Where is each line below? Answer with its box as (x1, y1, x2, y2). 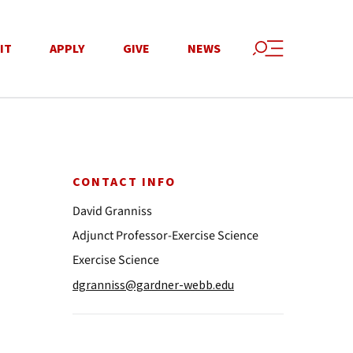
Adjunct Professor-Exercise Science (72, 227, 258, 244)
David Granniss (72, 203, 152, 220)
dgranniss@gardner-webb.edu (72, 277, 234, 292)
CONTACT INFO (72, 173, 176, 191)
